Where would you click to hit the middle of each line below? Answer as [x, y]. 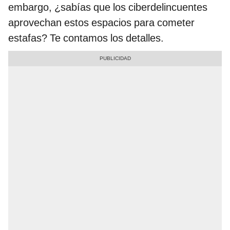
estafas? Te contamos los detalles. [86, 38]
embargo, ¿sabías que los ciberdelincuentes [108, 7]
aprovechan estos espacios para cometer [101, 23]
